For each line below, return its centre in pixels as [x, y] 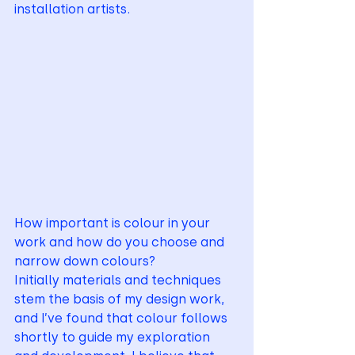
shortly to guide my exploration [114, 338]
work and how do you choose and [121, 242]
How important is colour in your [114, 223]
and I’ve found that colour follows [122, 319]
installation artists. [72, 10]
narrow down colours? [86, 261]
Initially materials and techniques [119, 281]
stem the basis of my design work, [121, 300]
